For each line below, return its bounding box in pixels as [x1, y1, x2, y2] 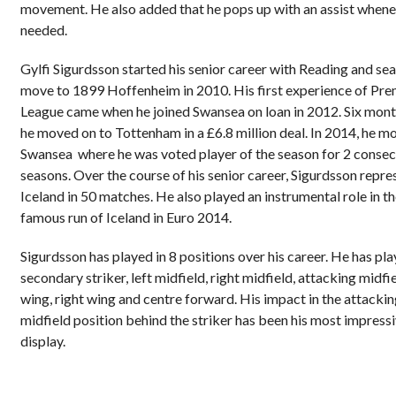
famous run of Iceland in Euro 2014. [19, 208, 232, 225]
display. [19, 331, 65, 349]
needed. [19, 20, 67, 38]
